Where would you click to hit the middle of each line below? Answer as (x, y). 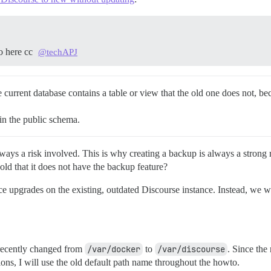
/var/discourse (191, 250)
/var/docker (114, 250)
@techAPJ (58, 52)
